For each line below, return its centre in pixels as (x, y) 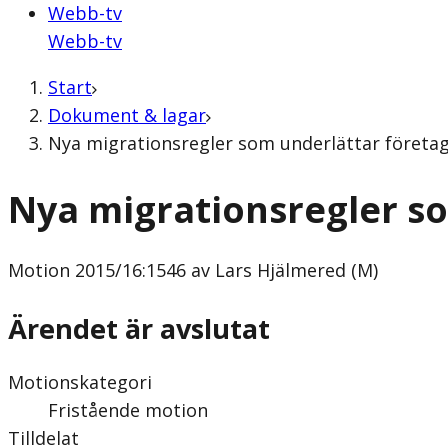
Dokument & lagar (127, 115)
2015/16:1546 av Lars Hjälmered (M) (224, 270)
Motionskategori (80, 381)
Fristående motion (128, 409)
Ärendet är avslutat (139, 328)
